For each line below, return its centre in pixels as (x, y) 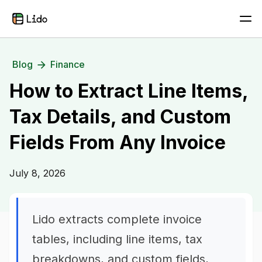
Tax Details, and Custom (120, 117)
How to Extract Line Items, (129, 91)
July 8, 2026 (37, 173)
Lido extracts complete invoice (117, 219)
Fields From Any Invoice (118, 142)
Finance (68, 64)
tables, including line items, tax (117, 239)
